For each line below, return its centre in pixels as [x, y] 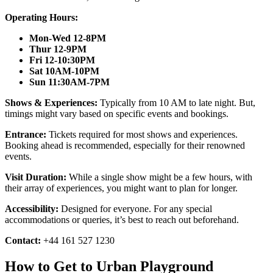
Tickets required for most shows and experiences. [143, 135]
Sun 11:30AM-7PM [69, 82]
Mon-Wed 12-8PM [68, 38]
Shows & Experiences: [52, 103]
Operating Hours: [43, 18]
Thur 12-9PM [58, 49]
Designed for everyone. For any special [136, 209]
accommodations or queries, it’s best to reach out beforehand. [122, 220]
